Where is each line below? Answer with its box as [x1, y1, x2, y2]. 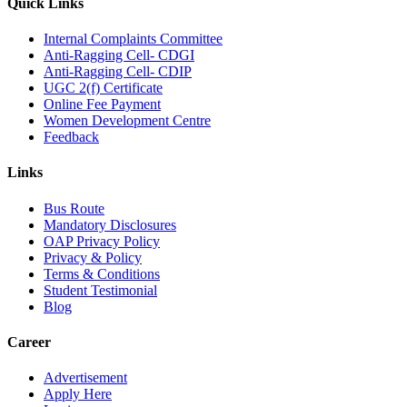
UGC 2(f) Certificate [44, 79, 163, 95]
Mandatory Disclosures [44, 216, 176, 233]
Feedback [44, 128, 99, 144]
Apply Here [44, 386, 112, 402]
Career [7, 333, 51, 350]
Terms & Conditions [44, 265, 160, 282]
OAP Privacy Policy [44, 233, 160, 249]
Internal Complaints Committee [44, 30, 223, 46]
